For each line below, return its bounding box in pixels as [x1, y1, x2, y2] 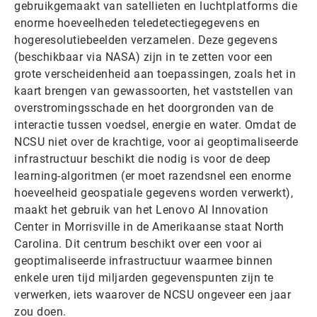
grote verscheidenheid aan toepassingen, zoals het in [14, 67, 296, 81]
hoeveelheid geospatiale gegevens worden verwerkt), [14, 186, 293, 200]
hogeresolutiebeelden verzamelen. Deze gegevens [14, 33, 277, 47]
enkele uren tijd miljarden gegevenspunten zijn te [14, 271, 274, 284]
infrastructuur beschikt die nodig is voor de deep [14, 152, 271, 166]
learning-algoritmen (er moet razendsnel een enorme [14, 169, 291, 183]
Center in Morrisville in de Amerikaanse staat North [14, 220, 284, 234]
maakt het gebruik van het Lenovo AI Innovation [14, 203, 268, 217]
